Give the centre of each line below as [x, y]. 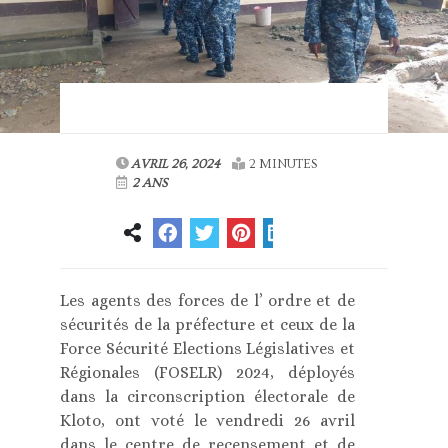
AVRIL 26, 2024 [176, 164]
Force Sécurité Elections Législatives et [207, 349]
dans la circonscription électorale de [207, 397]
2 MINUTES [283, 164]
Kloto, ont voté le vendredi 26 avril [207, 421]
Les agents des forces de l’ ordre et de [207, 301]
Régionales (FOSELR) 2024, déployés [207, 373]
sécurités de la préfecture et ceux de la [207, 325]
